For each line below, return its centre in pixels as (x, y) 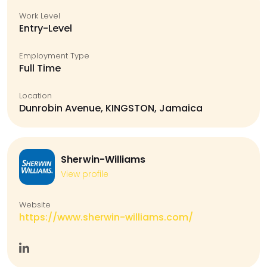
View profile (85, 174)
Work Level (40, 16)
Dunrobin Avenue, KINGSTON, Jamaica (111, 108)
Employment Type (54, 56)
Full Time (40, 68)
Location (35, 96)
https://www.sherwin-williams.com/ (106, 217)
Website (35, 205)
